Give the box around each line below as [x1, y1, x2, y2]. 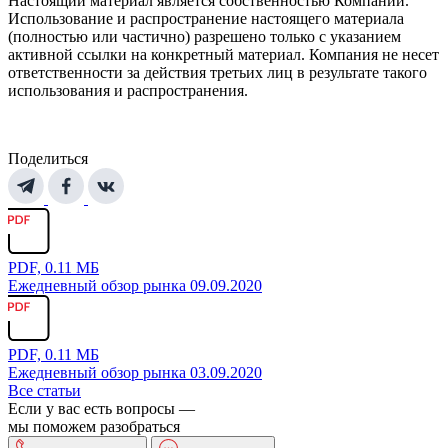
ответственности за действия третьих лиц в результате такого [8, 64, 427, 82]
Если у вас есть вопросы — [8, 400, 195, 418]
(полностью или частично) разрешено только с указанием [8, 28, 401, 46]
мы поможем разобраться [8, 418, 180, 436]
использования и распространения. [8, 82, 248, 100]
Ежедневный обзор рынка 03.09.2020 [8, 364, 262, 382]
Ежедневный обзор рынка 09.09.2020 [8, 277, 262, 295]
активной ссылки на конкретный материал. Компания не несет [8, 46, 439, 64]
